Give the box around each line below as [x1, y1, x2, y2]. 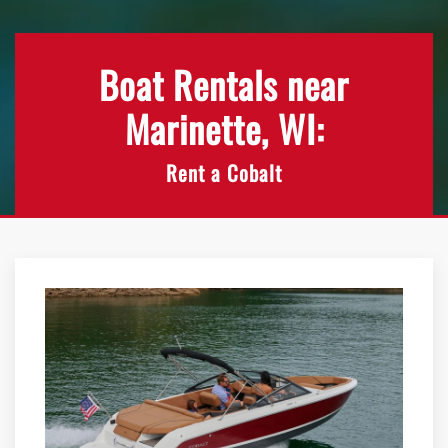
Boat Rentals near [99, 57, 349, 113]
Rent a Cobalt [166, 157, 282, 189]
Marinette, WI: [124, 101, 324, 157]
